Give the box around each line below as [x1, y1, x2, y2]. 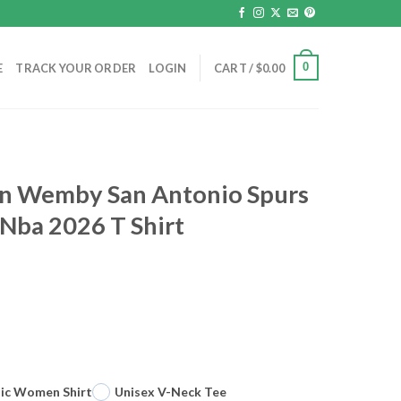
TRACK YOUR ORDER [15, 60, 137, 75]
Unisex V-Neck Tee [115, 383, 226, 399]
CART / [213, 60, 256, 75]
